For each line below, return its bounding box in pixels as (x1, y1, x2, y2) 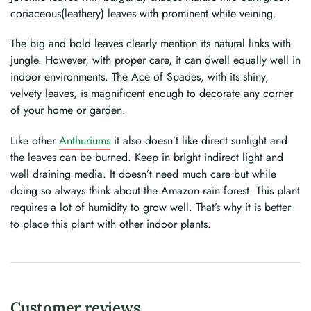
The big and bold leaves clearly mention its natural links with (10, 35, 291, 52)
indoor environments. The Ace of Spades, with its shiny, (10, 69, 269, 85)
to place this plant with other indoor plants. (10, 215, 211, 232)
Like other (10, 132, 59, 149)
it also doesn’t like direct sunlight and (110, 132, 287, 149)
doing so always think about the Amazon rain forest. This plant (10, 182, 300, 199)
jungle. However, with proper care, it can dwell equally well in (10, 52, 301, 69)
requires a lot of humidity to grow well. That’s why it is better (10, 199, 291, 215)
